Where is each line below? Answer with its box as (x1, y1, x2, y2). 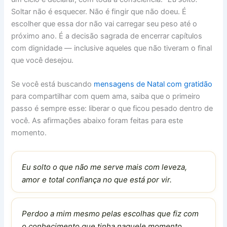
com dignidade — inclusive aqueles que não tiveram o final (11, 43, 212, 53)
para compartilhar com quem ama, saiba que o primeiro (11, 91, 201, 101)
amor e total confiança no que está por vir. (22, 175, 172, 185)
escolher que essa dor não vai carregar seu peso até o (11, 19, 198, 28)
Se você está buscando (11, 79, 94, 89)
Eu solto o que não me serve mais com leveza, (22, 162, 187, 172)
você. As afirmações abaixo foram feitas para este (11, 116, 183, 125)
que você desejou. (11, 55, 74, 65)
